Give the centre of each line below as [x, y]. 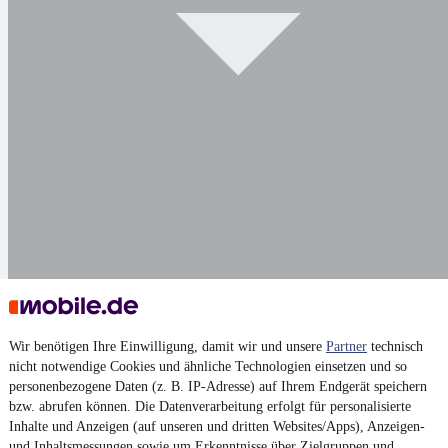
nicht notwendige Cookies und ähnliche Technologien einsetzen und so [208, 366]
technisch [395, 346]
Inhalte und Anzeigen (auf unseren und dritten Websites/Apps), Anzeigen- [217, 426]
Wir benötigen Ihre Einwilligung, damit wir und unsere [167, 346]
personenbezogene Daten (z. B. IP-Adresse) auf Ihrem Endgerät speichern [218, 386]
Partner [346, 346]
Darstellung [62, 293]
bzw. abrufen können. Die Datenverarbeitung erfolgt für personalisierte [210, 406]
